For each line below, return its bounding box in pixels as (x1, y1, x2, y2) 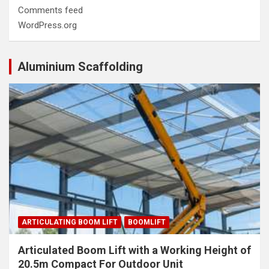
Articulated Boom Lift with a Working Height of (18, 243, 251, 256)
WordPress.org (18, 20, 77, 31)
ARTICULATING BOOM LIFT (22, 217, 118, 226)
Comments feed (18, 5, 83, 16)
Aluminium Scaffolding (17, 59, 143, 74)
